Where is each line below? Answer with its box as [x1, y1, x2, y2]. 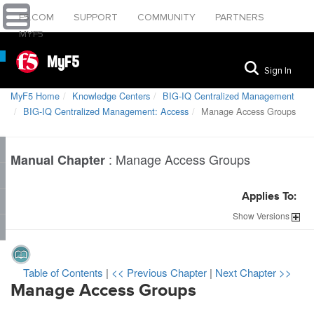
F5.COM [19, 11, 57, 23]
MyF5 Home [11, 89, 60, 102]
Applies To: [242, 191, 296, 203]
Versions [254, 210, 292, 221]
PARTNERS [215, 11, 264, 23]
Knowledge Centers [72, 89, 150, 102]
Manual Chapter [11, 151, 105, 169]
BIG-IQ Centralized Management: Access [23, 104, 189, 118]
